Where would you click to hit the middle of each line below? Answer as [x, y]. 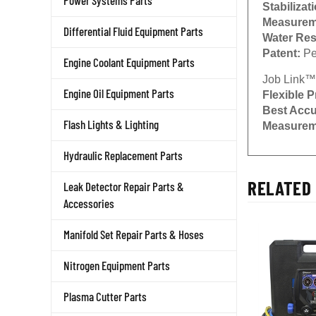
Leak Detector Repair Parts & [124, 186]
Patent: [283, 53]
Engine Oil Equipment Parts [119, 93]
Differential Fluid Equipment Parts [133, 31]
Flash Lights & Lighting [111, 124]
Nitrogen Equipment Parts [117, 265]
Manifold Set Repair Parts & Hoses [134, 234]
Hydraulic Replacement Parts [123, 155]
